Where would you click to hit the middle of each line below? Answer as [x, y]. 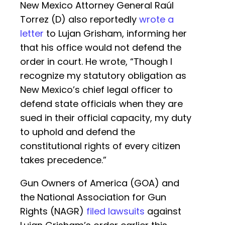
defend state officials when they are [101, 104]
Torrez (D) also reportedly [80, 20]
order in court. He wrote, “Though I [96, 62]
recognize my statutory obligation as [103, 76]
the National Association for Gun [93, 197]
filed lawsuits [116, 211]
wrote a [156, 20]
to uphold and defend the [78, 132]
